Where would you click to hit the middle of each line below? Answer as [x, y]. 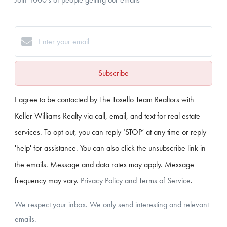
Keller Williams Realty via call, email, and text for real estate [107, 116]
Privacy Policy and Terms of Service [136, 180]
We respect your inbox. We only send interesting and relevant [112, 204]
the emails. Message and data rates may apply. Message [104, 164]
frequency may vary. [48, 180]
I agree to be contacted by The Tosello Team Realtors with [104, 99]
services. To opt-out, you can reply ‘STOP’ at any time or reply [110, 132]
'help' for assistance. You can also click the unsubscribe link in [110, 148]
